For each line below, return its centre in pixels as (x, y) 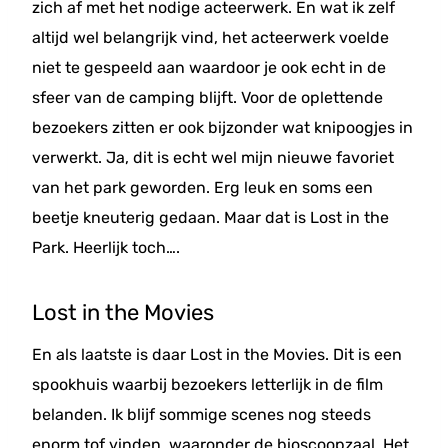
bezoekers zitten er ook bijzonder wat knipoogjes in (222, 127)
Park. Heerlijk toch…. (106, 247)
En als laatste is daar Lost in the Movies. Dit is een (217, 354)
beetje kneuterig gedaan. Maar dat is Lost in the (210, 217)
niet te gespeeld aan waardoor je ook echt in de (209, 67)
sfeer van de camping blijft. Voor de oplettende (207, 97)
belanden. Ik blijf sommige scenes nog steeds (201, 414)
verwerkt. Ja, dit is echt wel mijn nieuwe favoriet (213, 157)
